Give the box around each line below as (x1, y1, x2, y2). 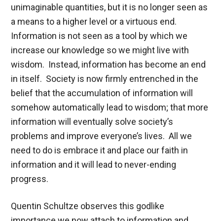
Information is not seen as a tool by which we (11, 30, 188, 41)
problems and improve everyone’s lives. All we (11, 130, 192, 141)
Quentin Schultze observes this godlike (11, 200, 165, 211)
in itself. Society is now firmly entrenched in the (11, 73, 199, 84)
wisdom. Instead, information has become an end (11, 59, 206, 70)
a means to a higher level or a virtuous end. (11, 16, 179, 27)
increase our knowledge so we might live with (11, 44, 189, 55)
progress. (11, 173, 53, 184)
